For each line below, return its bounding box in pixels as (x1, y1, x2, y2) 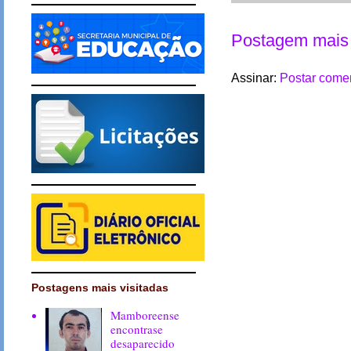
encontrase (110, 320, 164, 337)
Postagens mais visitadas (31, 281, 168, 294)
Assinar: (230, 71, 280, 85)
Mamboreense (110, 306, 180, 323)
